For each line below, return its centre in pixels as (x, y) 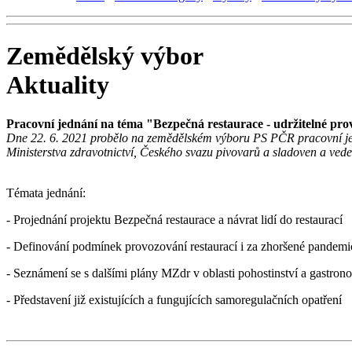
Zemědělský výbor (105, 56)
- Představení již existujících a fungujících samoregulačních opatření (174, 299)
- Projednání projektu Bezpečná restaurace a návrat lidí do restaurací (174, 219)
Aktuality (58, 85)
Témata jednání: (46, 192)
